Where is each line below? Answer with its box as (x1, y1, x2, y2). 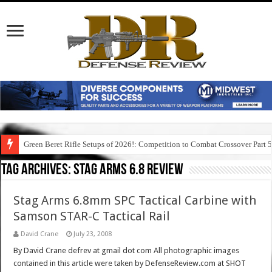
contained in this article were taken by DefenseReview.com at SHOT (13, 259, 246, 268)
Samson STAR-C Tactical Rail (13, 209, 171, 224)
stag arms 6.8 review (73, 162, 184, 179)
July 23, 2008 (73, 230, 112, 239)
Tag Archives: (1, 162, 74, 179)
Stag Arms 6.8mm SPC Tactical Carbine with (13, 193, 257, 208)
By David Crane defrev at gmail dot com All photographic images (13, 246, 240, 256)
